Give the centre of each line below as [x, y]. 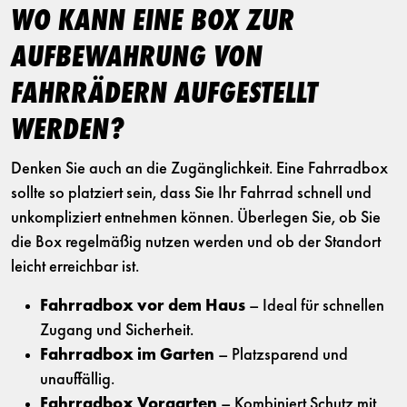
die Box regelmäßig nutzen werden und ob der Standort [196, 243]
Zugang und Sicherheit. [117, 332]
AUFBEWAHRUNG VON [137, 59]
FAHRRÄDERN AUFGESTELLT [164, 95]
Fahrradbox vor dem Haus [143, 307]
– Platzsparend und [281, 356]
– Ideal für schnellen [315, 307]
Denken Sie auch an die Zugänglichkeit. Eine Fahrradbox [199, 170]
